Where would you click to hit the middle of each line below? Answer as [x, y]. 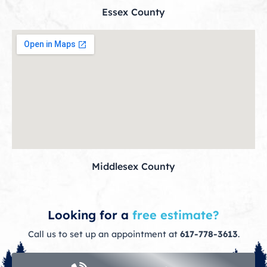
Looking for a [88, 215]
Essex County [133, 12]
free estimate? [174, 215]
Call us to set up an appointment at [104, 234]
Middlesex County [133, 167]
